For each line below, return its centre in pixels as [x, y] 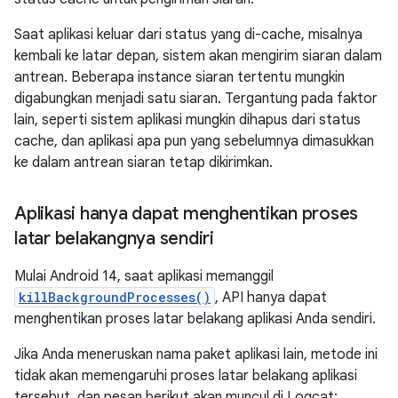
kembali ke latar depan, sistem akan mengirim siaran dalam [198, 56]
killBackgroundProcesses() [115, 297]
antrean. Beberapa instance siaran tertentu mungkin [179, 77]
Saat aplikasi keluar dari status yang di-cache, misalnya [188, 35]
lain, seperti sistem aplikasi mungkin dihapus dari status [187, 120]
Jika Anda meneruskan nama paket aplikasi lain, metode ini [196, 354]
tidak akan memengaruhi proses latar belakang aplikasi [186, 376]
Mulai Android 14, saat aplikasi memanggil [144, 276]
